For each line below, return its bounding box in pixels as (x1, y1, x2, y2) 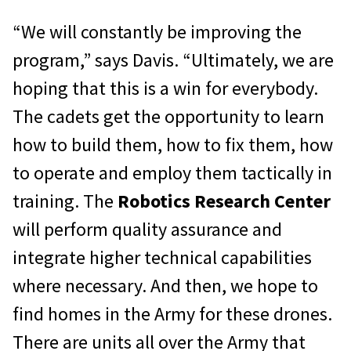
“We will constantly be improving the (13, 19, 302, 44)
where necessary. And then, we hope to (13, 273, 318, 298)
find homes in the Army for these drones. (13, 301, 332, 326)
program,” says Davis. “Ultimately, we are (13, 47, 334, 72)
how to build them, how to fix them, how (13, 132, 333, 157)
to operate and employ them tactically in (13, 160, 332, 185)
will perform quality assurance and (13, 216, 282, 241)
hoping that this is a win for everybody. (13, 75, 318, 100)
